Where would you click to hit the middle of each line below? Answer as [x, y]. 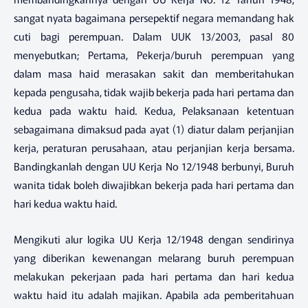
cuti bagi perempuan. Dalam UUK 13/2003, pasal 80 [154, 36]
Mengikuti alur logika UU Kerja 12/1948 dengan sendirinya [154, 239]
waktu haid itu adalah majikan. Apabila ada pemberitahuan [154, 295]
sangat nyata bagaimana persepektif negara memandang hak [154, 17]
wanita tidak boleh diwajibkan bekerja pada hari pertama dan [154, 184]
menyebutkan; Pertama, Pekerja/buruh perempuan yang [154, 54]
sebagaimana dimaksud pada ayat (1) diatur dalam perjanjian [154, 129]
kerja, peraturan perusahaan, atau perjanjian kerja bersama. [154, 147]
